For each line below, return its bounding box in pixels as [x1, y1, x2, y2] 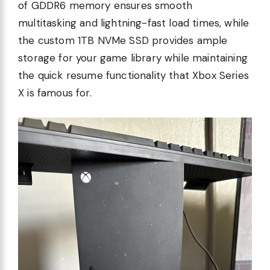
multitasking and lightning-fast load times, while [18, 16, 250, 30]
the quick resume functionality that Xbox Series [18, 69, 249, 83]
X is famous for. [18, 86, 92, 100]
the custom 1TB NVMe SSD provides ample [18, 34, 228, 48]
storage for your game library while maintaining [18, 51, 248, 65]
